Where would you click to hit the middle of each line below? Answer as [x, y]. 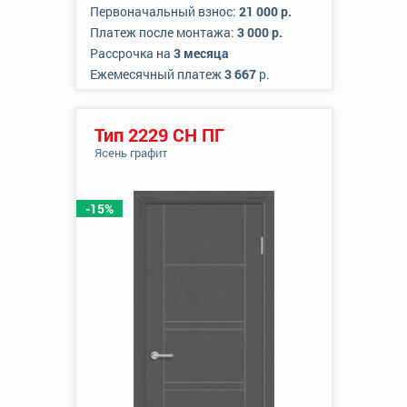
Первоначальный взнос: [164, 11]
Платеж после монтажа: [163, 32]
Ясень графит [131, 153]
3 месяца [201, 53]
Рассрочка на [131, 53]
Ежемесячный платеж [157, 74]
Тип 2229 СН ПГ [159, 134]
